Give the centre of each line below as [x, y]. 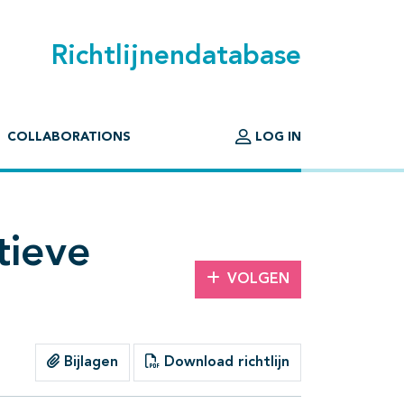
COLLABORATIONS [69, 138]
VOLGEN [258, 280]
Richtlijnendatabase [176, 57]
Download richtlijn [225, 363]
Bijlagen [89, 363]
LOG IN [276, 138]
